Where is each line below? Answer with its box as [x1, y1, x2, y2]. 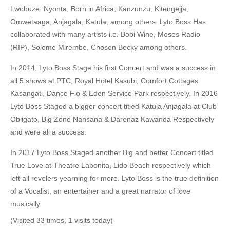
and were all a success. [10, 128, 86, 136]
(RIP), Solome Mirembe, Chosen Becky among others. [10, 43, 187, 51]
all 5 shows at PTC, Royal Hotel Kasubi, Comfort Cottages [10, 76, 198, 85]
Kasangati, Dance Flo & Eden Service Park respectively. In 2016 [10, 89, 218, 98]
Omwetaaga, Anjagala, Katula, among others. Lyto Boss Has [10, 17, 206, 26]
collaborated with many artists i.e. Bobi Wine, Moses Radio [10, 30, 200, 39]
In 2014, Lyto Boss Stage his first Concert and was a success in [10, 64, 216, 72]
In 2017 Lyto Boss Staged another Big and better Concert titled [10, 148, 214, 157]
